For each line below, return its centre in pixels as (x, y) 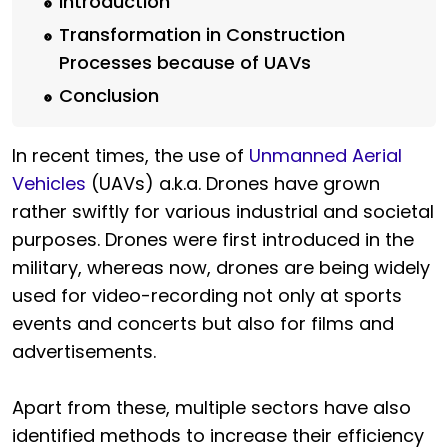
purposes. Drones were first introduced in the (213, 239)
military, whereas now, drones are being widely (221, 267)
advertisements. (84, 351)
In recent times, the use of (130, 155)
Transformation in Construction (202, 34)
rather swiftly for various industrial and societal (223, 211)
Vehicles (49, 183)
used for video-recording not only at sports (207, 295)
